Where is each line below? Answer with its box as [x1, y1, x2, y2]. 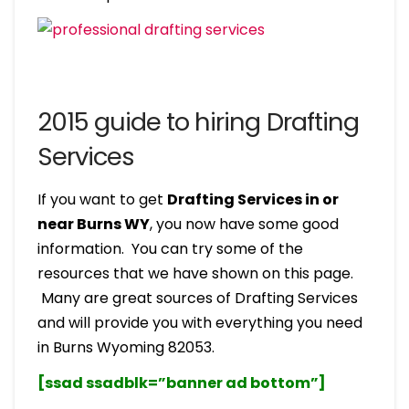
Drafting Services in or [166, 188, 339, 210]
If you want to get [37, 188, 167, 210]
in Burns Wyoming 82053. [37, 336, 215, 358]
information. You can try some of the [37, 237, 303, 259]
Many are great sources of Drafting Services [37, 287, 358, 309]
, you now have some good [149, 213, 339, 235]
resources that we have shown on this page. [37, 262, 353, 284]
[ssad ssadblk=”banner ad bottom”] [37, 372, 326, 393]
